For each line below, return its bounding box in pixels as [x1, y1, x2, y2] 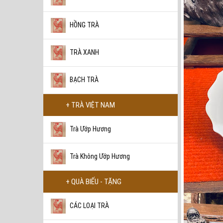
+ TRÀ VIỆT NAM [66, 101, 115, 110]
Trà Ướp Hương [70, 125, 111, 133]
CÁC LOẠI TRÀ [70, 202, 109, 210]
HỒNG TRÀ [70, 21, 99, 29]
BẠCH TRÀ [70, 76, 99, 84]
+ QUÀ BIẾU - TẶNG [66, 177, 121, 187]
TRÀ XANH [70, 48, 99, 57]
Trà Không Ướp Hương [70, 152, 130, 161]
